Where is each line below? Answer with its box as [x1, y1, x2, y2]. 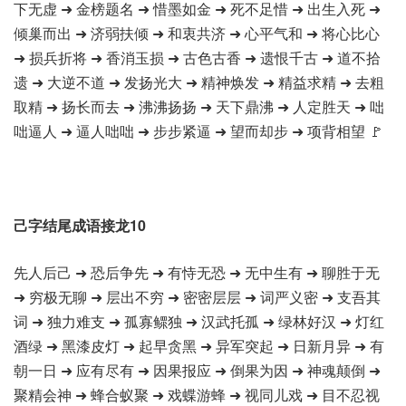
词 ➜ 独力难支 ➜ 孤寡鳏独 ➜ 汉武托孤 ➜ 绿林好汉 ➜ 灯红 [14, 311, 384, 332]
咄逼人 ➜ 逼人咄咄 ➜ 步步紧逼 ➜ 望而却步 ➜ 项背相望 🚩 [14, 121, 383, 141]
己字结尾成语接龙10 [14, 215, 146, 236]
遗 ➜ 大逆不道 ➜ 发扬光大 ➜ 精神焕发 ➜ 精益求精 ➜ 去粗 [14, 72, 384, 92]
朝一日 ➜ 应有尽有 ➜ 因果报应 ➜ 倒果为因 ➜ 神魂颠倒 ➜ [14, 360, 381, 381]
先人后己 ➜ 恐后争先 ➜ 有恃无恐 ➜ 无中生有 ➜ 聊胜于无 [14, 262, 380, 283]
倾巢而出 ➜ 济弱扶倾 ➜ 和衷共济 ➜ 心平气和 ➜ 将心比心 [14, 23, 380, 43]
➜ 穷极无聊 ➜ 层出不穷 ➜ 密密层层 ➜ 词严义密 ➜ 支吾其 [14, 286, 381, 307]
